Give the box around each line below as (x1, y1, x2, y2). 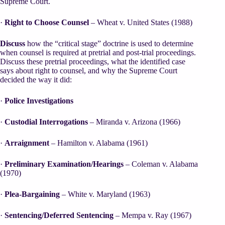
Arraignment (5, 138, 49, 147)
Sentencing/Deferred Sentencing (5, 210, 114, 219)
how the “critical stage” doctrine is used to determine (25, 39, 193, 48)
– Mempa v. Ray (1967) (114, 210, 191, 219)
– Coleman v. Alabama (124, 159, 198, 168)
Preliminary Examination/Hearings (5, 159, 124, 168)
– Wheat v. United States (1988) (89, 18, 192, 27)
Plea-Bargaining (5, 189, 60, 198)
